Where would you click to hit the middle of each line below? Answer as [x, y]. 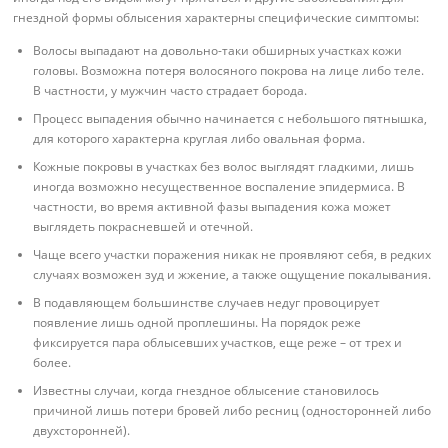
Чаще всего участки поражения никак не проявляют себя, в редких [232, 254]
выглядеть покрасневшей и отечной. [143, 226]
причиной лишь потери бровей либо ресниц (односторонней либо [232, 410]
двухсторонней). [82, 430]
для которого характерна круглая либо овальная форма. [199, 138]
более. [52, 362]
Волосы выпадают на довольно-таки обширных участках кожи [218, 50]
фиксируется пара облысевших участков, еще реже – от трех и [218, 342]
